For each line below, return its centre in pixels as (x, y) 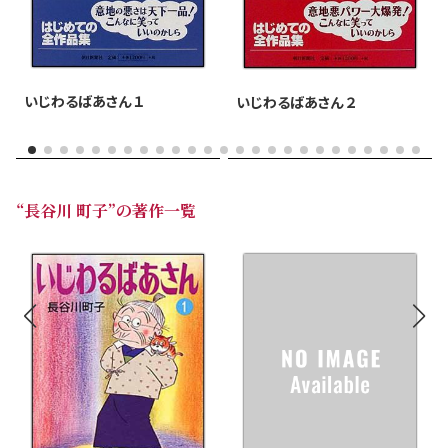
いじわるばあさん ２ (296, 101)
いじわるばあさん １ (84, 100)
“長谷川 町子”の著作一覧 (106, 210)
